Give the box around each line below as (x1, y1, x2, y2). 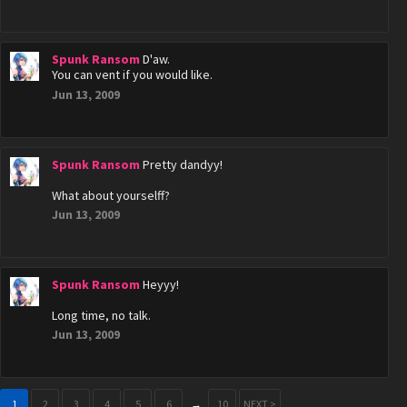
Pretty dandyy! (143, 156, 223, 173)
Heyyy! (143, 276, 179, 293)
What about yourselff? (52, 187, 170, 203)
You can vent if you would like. (52, 66, 213, 83)
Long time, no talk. (52, 307, 151, 323)
